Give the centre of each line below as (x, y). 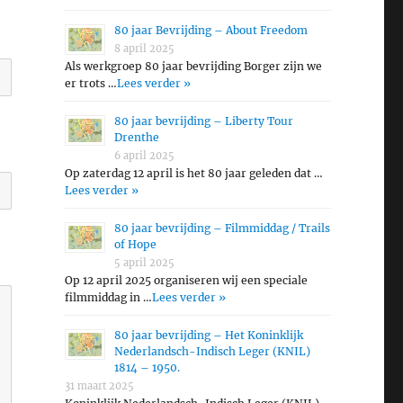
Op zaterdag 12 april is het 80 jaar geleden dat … (193, 174)
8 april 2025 (144, 49)
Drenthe (136, 138)
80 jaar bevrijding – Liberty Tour (203, 121)
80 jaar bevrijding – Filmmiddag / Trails (222, 228)
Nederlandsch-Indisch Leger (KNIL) (212, 352)
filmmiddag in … (108, 298)
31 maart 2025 (99, 386)
